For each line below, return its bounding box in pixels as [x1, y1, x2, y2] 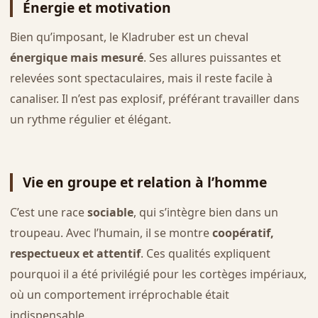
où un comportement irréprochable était [9, 286, 229, 302]
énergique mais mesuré [9, 50, 143, 66]
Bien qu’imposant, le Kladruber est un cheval [9, 29, 248, 45]
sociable [87, 204, 133, 220]
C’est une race [9, 204, 87, 220]
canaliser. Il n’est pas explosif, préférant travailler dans [9, 91, 300, 107]
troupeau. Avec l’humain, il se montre [9, 224, 212, 241]
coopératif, [212, 224, 274, 241]
